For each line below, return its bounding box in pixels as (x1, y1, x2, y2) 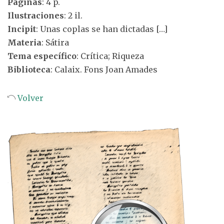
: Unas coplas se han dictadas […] (36, 24, 167, 34)
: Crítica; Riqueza (76, 51, 144, 61)
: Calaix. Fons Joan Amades (50, 64, 157, 74)
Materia (7, 37, 41, 47)
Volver (15, 93, 43, 103)
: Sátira (41, 37, 69, 47)
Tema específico (7, 51, 76, 61)
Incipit (7, 24, 36, 34)
